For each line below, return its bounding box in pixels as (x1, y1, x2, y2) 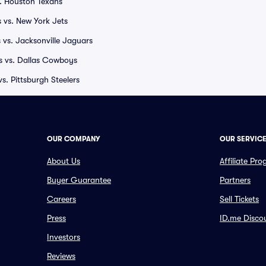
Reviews (47, 251, 75, 261)
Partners (220, 175, 251, 185)
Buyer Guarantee (47, 175, 111, 185)
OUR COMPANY (47, 135, 100, 143)
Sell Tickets (220, 194, 259, 204)
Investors (47, 232, 80, 242)
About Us (47, 156, 80, 166)
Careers (47, 194, 76, 204)
